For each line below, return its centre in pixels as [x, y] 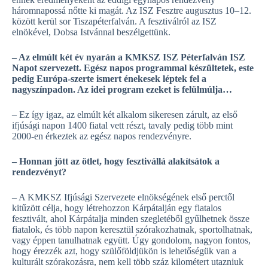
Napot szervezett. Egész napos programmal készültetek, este [133, 68]
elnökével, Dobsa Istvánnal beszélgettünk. [91, 32]
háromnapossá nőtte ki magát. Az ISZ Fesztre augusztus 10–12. [132, 10]
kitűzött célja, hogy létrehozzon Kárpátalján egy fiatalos [117, 208]
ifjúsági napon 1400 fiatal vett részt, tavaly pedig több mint [122, 125]
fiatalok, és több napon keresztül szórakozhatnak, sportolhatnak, [132, 229]
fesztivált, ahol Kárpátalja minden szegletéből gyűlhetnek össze [131, 219]
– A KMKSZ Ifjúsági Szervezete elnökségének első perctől [123, 197]
